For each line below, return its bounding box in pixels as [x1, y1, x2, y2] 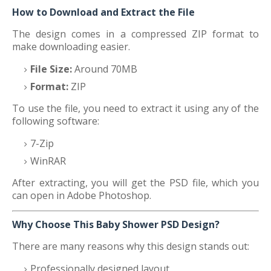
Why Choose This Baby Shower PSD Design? [12, 218, 220, 231]
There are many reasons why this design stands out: [12, 240, 249, 253]
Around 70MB [72, 62, 137, 76]
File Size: [30, 62, 72, 76]
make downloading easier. [12, 40, 130, 53]
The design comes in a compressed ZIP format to [12, 27, 259, 41]
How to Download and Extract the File [12, 5, 195, 19]
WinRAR [30, 154, 66, 168]
